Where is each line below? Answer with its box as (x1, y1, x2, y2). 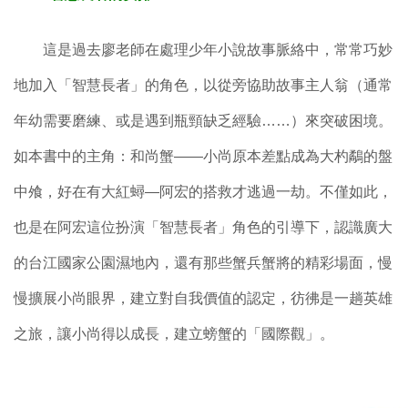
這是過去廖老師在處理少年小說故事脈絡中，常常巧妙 (14, 41, 393, 57)
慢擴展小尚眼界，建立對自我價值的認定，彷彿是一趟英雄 (14, 290, 393, 306)
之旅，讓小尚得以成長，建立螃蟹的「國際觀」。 (14, 325, 334, 342)
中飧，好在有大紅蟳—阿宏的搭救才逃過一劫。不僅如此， (14, 183, 393, 199)
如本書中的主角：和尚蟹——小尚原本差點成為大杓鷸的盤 (14, 148, 393, 164)
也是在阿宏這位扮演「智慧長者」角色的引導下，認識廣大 (14, 219, 393, 235)
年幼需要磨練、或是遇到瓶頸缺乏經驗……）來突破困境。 (14, 112, 393, 128)
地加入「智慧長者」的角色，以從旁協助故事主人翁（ (14, 76, 363, 93)
